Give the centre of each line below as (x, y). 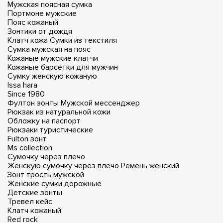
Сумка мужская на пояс (49, 49)
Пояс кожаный (33, 22)
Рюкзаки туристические (50, 130)
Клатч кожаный (34, 210)
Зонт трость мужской (46, 174)
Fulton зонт (27, 139)
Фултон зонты (33, 103)
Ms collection (30, 148)
